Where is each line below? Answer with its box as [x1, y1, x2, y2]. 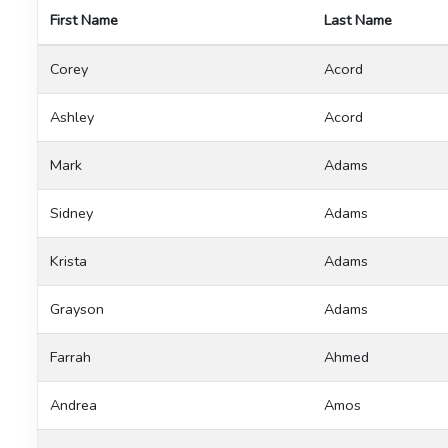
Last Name [324, 9, 392, 30]
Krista [50, 250, 87, 271]
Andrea [50, 394, 97, 415]
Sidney [50, 202, 93, 223]
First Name [50, 9, 118, 30]
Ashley [50, 106, 94, 127]
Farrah [50, 346, 91, 367]
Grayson [50, 298, 104, 319]
